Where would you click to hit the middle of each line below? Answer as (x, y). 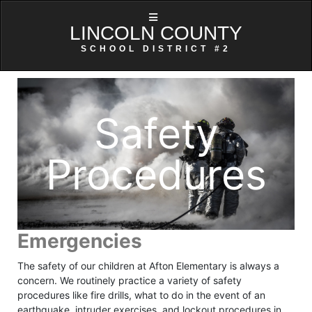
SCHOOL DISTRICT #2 (156, 49)
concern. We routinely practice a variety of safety (130, 280)
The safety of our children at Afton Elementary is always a (148, 266)
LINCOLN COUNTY (156, 33)
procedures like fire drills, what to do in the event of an (141, 295)
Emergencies (80, 241)
